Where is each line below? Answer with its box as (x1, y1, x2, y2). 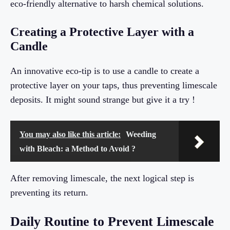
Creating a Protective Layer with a (10, 25, 194, 39)
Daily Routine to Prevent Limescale (10, 214, 214, 229)
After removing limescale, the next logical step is (10, 172, 194, 183)
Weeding (126, 129, 156, 139)
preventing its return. (10, 187, 88, 198)
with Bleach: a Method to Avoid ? (20, 144, 136, 153)
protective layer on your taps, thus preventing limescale (10, 80, 217, 90)
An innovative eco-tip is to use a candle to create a (10, 65, 199, 76)
